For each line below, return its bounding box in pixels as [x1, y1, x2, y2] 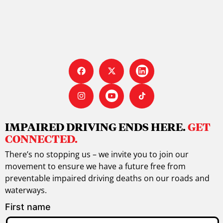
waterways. [5, 184, 48, 196]
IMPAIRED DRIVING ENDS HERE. [5, 119, 188, 134]
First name [5, 201, 51, 212]
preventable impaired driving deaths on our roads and [5, 172, 210, 184]
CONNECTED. [5, 131, 79, 146]
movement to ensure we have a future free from [5, 160, 186, 172]
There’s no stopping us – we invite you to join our [5, 148, 189, 160]
